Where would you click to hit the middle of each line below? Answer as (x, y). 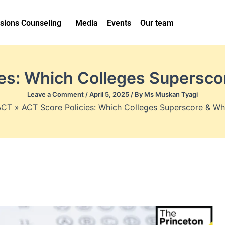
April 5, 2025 (110, 94)
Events (119, 23)
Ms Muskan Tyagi (171, 94)
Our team (157, 23)
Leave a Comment (55, 94)
